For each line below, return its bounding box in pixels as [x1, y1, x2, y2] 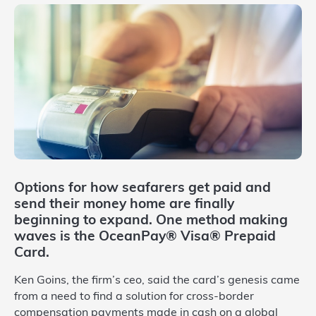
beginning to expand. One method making [14, 214, 288, 228]
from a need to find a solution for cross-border [14, 291, 254, 303]
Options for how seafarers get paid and [14, 182, 271, 195]
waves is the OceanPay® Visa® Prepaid [14, 231, 276, 244]
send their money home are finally [14, 198, 234, 212]
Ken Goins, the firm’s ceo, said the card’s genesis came [14, 275, 300, 286]
